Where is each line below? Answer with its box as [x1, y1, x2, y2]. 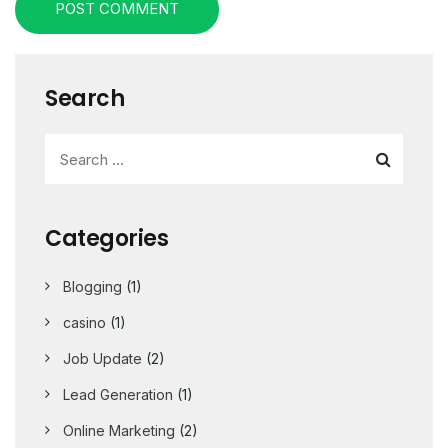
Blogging [63, 278, 122, 296]
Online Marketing [63, 422, 175, 440]
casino [63, 314, 106, 332]
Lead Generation [63, 386, 173, 404]
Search [45, 83, 124, 115]
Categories [45, 223, 168, 255]
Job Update [63, 350, 142, 368]
